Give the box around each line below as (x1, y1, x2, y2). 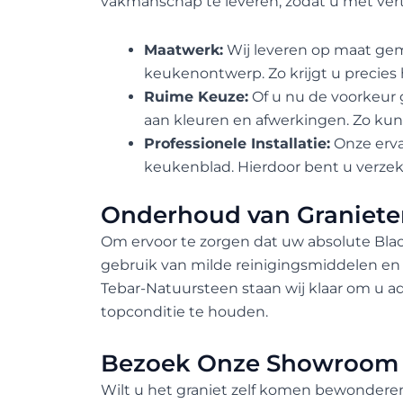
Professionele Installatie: (144, 134, 330, 152)
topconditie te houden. (101, 302, 268, 320)
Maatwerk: (144, 40, 223, 58)
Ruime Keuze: (144, 87, 248, 105)
